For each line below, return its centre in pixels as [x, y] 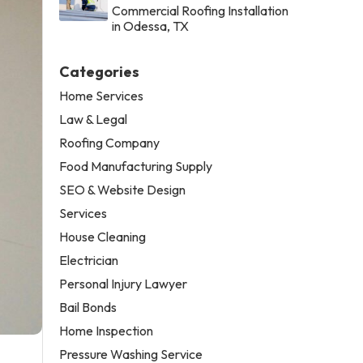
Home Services [102, 95]
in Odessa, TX [151, 26]
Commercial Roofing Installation [201, 10]
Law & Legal [94, 119]
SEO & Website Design [123, 189]
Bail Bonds [88, 307]
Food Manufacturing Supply [136, 166]
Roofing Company [110, 142]
